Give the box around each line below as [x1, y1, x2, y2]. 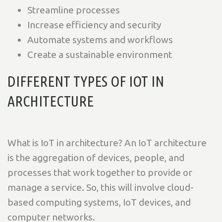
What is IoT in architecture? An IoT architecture [7, 137, 207, 148]
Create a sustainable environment [27, 49, 172, 60]
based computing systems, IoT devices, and [7, 196, 191, 208]
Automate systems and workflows [27, 34, 173, 45]
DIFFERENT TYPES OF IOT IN [7, 72, 164, 90]
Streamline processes [27, 4, 120, 15]
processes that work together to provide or [7, 166, 192, 178]
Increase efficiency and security [27, 19, 161, 30]
